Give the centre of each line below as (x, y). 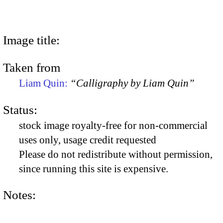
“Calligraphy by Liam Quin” (132, 83)
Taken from (32, 68)
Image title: (31, 40)
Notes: (19, 195)
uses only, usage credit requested (88, 140)
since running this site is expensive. (94, 168)
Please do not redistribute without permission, (116, 154)
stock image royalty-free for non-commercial (113, 125)
